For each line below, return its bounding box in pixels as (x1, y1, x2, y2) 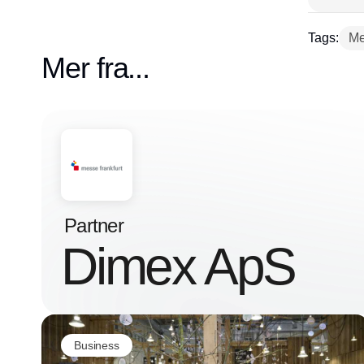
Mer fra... (41, 51, 150, 85)
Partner (64, 214, 123, 237)
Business (74, 338, 119, 352)
